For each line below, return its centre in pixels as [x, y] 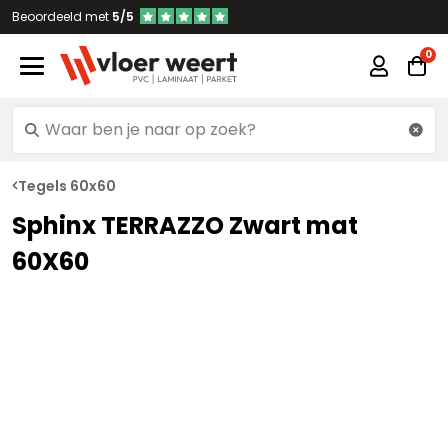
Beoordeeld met [62, 16]
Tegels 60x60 [67, 185]
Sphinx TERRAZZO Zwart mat [185, 225]
